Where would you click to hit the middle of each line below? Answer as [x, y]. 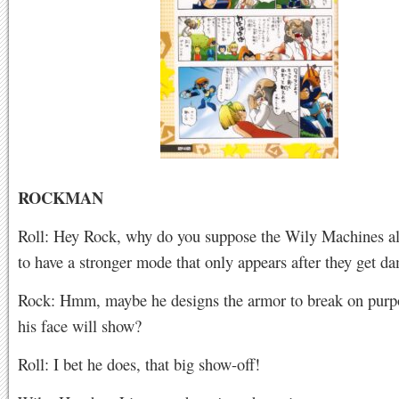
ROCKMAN [61, 197]
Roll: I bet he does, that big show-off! [139, 364]
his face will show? [80, 326]
